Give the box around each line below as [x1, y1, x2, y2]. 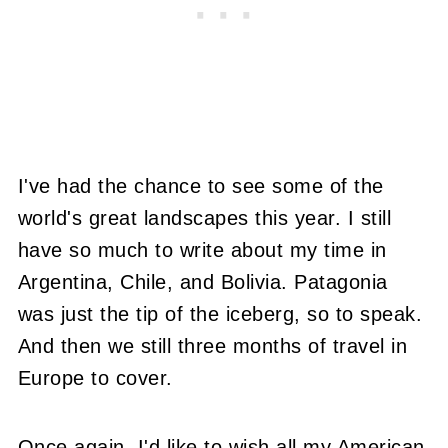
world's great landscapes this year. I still [17, 206, 392, 229]
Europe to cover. [17, 366, 173, 389]
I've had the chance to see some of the [17, 174, 384, 197]
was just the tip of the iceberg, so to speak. [17, 302, 423, 325]
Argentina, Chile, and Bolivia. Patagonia [17, 270, 388, 293]
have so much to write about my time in [17, 238, 387, 261]
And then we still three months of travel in [17, 334, 408, 357]
